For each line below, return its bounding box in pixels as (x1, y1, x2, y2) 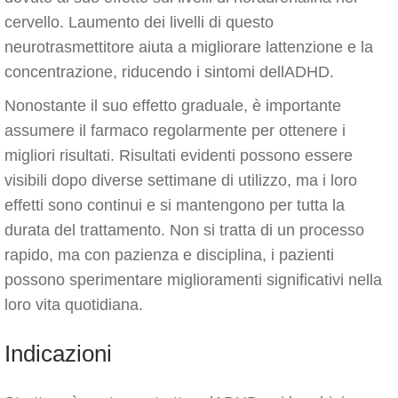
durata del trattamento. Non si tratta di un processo (4, 221, 364, 239)
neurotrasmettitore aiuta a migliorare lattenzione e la (4, 38, 373, 56)
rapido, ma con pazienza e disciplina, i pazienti (4, 246, 334, 264)
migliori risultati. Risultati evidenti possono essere (4, 147, 353, 164)
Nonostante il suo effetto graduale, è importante (4, 97, 341, 115)
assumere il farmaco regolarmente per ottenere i (4, 122, 346, 139)
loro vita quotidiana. (4, 296, 143, 314)
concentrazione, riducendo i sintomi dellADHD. (4, 63, 334, 81)
